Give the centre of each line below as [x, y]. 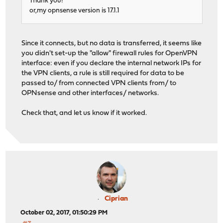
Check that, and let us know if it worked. [84, 113]
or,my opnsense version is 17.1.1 [75, 10]
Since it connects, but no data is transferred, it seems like [112, 43]
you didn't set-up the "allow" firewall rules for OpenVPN [110, 53]
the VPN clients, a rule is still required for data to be [103, 73]
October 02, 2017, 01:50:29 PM [64, 213]
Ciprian [116, 199]
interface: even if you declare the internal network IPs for [111, 63]
